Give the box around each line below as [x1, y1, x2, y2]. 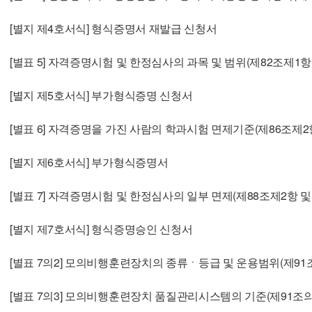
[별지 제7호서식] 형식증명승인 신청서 [10, 220, 193, 237]
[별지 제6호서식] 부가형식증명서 [10, 153, 169, 170]
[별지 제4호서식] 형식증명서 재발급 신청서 [10, 19, 217, 36]
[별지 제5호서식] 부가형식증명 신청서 [10, 86, 193, 103]
